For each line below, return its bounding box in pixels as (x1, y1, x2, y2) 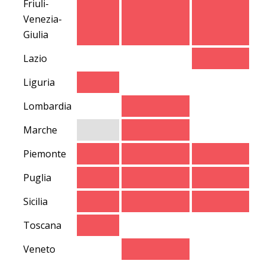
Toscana (23, 219, 61, 232)
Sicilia (23, 195, 48, 209)
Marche (23, 123, 57, 137)
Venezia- (23, 13, 62, 26)
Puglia (23, 171, 51, 185)
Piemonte (23, 147, 66, 161)
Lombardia (23, 100, 72, 113)
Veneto (23, 243, 55, 256)
